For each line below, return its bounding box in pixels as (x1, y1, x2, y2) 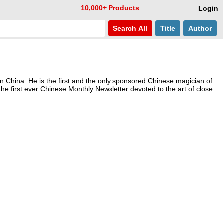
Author (186, 24, 214, 32)
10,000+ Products (81, 4, 139, 12)
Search (111, 24, 136, 32)
